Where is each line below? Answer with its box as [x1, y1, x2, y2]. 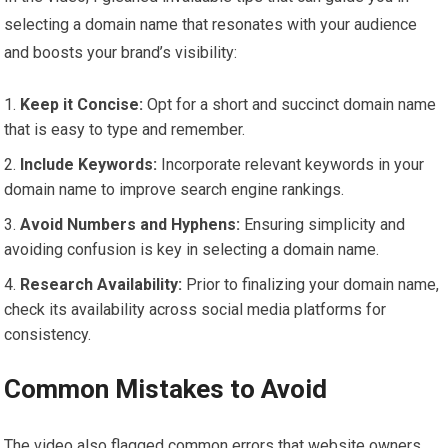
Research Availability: [20, 275, 183, 295]
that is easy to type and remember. [4, 120, 246, 140]
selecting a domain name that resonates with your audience [4, 15, 418, 35]
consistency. [4, 325, 92, 345]
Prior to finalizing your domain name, [182, 275, 440, 295]
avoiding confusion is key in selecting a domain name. [4, 240, 380, 260]
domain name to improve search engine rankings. [4, 180, 345, 200]
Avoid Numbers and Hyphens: [20, 215, 241, 235]
